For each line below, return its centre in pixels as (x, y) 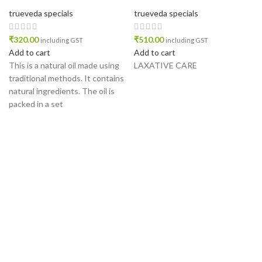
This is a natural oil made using (64, 65)
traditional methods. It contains (66, 78)
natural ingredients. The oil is (62, 91)
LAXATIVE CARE (166, 65)
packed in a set (36, 104)
